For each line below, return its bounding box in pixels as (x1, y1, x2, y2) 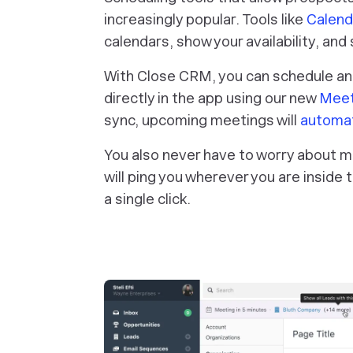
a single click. (104, 191, 191, 207)
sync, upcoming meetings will (104, 112, 300, 128)
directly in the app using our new (104, 90, 319, 106)
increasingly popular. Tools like (104, 11, 307, 28)
